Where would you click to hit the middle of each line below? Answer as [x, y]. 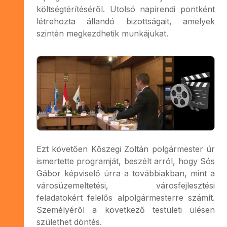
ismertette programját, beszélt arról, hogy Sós [126, 161]
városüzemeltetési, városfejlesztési [126, 185]
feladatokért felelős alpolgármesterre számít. [126, 197]
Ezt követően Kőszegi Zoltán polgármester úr [126, 149]
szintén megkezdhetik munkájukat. [102, 33]
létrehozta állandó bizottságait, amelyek [126, 21]
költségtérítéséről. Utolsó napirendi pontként [126, 9]
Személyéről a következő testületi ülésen [126, 210]
